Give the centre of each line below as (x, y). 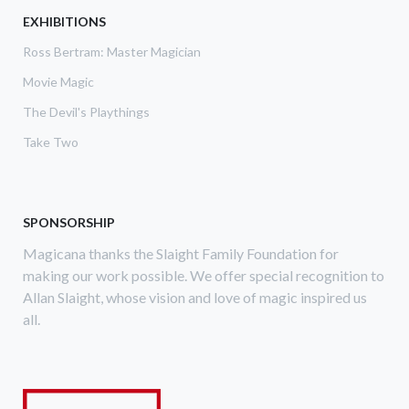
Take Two (51, 142)
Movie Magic (58, 81)
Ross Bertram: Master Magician (112, 51)
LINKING (146, 52)
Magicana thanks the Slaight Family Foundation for (181, 253)
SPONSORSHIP (69, 222)
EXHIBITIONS (64, 21)
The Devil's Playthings (86, 111)
